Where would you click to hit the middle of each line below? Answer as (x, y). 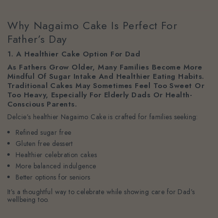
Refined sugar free (43, 133)
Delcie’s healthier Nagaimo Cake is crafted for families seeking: (103, 117)
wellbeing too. (28, 200)
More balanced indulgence (56, 166)
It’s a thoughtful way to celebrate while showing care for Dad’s (101, 192)
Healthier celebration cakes (56, 155)
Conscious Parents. (42, 104)
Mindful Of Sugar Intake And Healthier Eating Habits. (106, 77)
